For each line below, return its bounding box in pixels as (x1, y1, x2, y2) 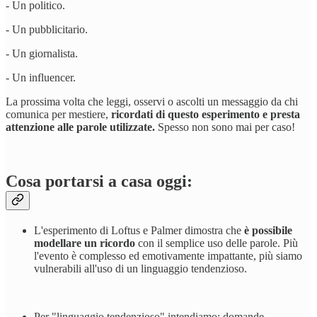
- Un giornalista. (6, 47, 78, 59)
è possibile (244, 224, 292, 236)
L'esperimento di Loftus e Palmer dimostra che (34, 224, 244, 236)
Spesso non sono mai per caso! (155, 120, 295, 133)
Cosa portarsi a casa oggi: (6, 171, 192, 190)
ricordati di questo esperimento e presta (111, 108, 300, 120)
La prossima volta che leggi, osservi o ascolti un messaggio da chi (6, 95, 298, 108)
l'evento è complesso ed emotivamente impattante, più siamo (34, 249, 302, 262)
